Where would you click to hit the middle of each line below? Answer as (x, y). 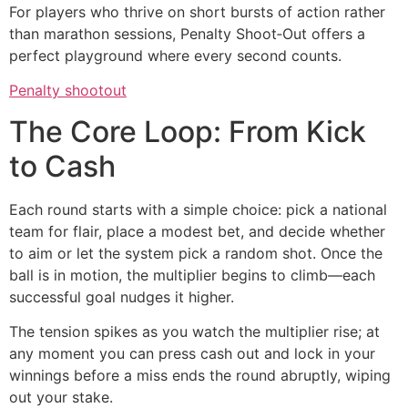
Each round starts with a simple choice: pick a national (198, 209)
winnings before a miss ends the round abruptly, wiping (200, 376)
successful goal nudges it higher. (122, 296)
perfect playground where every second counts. (175, 56)
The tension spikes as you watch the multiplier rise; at (194, 332)
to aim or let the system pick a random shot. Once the (196, 253)
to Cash (62, 166)
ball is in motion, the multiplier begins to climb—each (192, 275)
